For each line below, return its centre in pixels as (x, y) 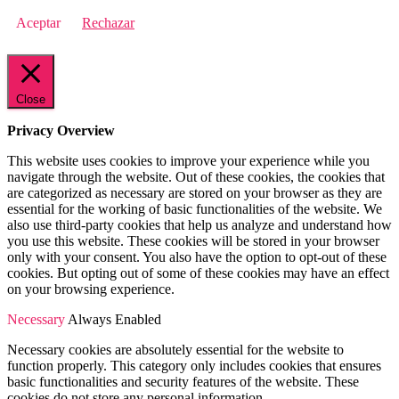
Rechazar (108, 22)
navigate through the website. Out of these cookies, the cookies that (196, 176)
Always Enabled (114, 319)
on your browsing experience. (91, 289)
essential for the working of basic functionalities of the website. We (195, 208)
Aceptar (38, 22)
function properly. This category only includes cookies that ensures (194, 365)
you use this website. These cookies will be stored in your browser (193, 240)
